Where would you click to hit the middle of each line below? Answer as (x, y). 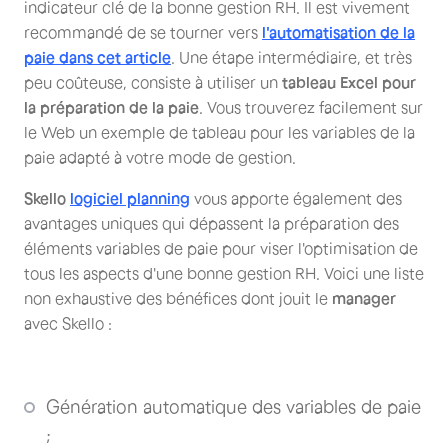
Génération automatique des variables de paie (233, 406)
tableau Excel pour (349, 81)
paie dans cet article (97, 56)
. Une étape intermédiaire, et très (291, 56)
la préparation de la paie (111, 106)
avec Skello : (68, 322)
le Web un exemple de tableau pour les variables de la (219, 131)
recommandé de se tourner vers (143, 31)
